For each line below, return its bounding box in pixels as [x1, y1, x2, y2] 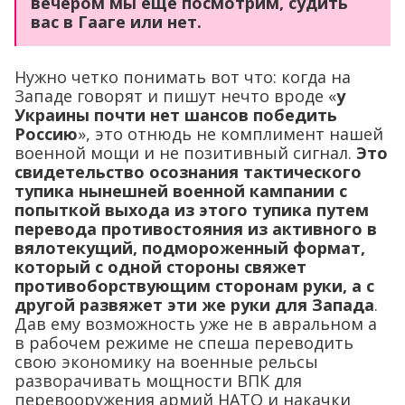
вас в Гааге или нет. [31, 10, 202, 33]
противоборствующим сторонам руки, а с [14, 274, 374, 297]
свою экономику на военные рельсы [14, 350, 318, 372]
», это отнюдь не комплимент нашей [78, 122, 383, 145]
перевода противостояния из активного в [14, 217, 377, 240]
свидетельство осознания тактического [14, 160, 362, 183]
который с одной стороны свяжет [14, 255, 306, 278]
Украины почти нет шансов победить [14, 103, 337, 126]
